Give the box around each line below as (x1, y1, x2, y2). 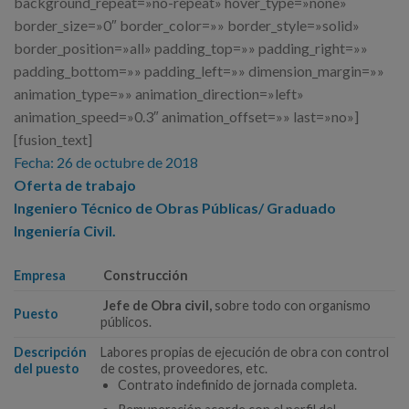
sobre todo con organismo (215, 298, 372, 314)
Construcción (100, 267, 192, 284)
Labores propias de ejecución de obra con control (100, 344, 390, 361)
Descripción (14, 344, 87, 361)
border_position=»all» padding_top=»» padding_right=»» (14, 39, 368, 58)
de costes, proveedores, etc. (100, 361, 268, 377)
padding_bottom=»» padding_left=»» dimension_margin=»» (14, 62, 384, 80)
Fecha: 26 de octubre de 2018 (14, 153, 198, 172)
